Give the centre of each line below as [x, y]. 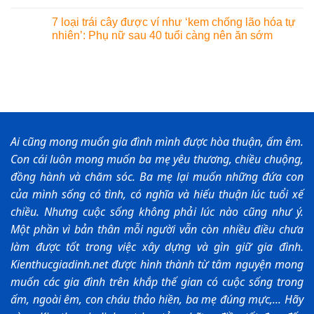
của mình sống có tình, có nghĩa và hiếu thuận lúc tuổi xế [157, 194]
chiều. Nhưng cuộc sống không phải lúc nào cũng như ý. [157, 212]
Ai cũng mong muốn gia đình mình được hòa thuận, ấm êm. [157, 142]
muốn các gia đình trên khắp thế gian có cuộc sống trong [157, 282]
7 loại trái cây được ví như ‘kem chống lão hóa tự [174, 22]
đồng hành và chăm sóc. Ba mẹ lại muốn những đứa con [157, 177]
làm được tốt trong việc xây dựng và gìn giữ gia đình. [157, 247]
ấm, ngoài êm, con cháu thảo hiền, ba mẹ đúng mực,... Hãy [157, 300]
